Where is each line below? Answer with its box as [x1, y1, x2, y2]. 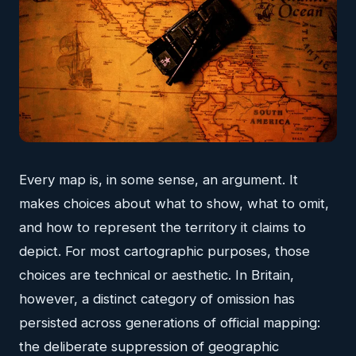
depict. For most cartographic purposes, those [19, 242, 310, 259]
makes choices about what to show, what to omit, [19, 195, 329, 211]
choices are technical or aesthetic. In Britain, [19, 266, 294, 283]
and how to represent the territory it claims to [19, 219, 306, 235]
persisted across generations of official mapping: [19, 314, 320, 331]
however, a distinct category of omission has [19, 290, 295, 307]
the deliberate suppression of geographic [19, 338, 279, 354]
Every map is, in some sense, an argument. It [19, 171, 298, 188]
